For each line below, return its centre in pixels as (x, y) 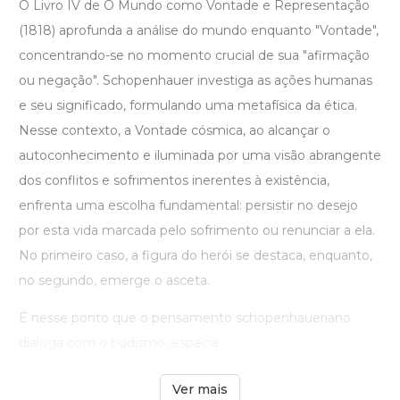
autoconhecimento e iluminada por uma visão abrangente (200, 156)
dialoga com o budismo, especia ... (125, 343)
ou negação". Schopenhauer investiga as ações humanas (196, 81)
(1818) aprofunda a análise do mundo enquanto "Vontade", (199, 31)
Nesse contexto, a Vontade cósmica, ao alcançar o (175, 131)
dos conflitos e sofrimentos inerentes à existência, (174, 181)
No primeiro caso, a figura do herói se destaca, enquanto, (196, 256)
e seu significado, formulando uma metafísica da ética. (188, 106)
